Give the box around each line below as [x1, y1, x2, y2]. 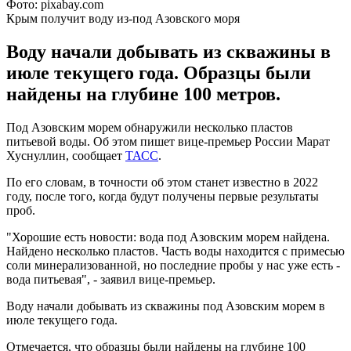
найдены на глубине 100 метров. [6, 83, 280, 104]
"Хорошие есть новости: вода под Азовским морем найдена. [6, 230, 330, 244]
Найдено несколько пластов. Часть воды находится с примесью [6, 244, 345, 258]
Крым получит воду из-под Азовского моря [6, 11, 240, 25]
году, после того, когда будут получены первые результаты [6, 189, 319, 203]
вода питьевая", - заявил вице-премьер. [6, 272, 215, 286]
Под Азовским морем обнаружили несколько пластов [6, 120, 293, 134]
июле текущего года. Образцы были [6, 62, 311, 83]
